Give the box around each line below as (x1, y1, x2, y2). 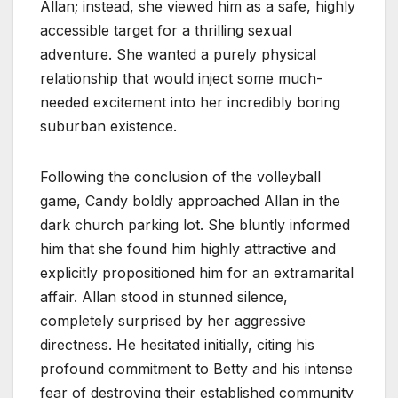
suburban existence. (40, 116, 177, 135)
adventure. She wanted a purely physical (40, 44, 316, 63)
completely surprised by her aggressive (40, 311, 306, 330)
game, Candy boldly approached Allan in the (40, 191, 340, 210)
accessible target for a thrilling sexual (40, 20, 291, 39)
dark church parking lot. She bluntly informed (40, 215, 350, 234)
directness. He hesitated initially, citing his (40, 335, 314, 354)
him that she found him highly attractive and (40, 239, 336, 258)
